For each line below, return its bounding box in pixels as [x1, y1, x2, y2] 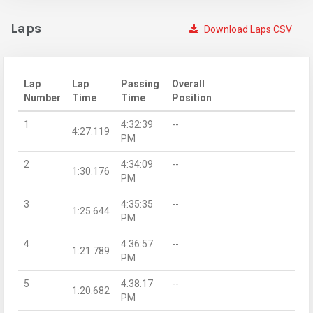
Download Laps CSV [202, 23, 292, 35]
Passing [121, 78, 159, 89]
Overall [172, 78, 205, 89]
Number [24, 92, 61, 103]
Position [172, 92, 212, 103]
